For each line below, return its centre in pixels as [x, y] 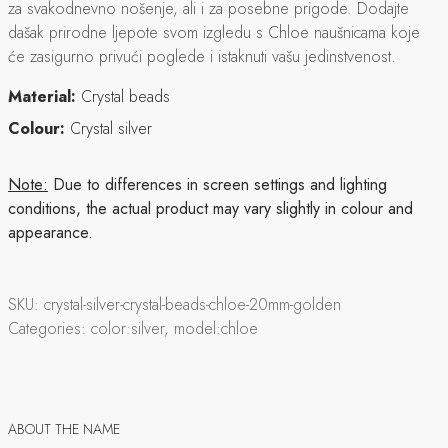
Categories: [47, 328]
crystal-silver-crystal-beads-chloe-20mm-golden [192, 304]
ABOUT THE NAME [64, 429]
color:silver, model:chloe [174, 328]
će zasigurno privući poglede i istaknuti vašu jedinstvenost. [202, 56]
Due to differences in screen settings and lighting [217, 184]
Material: [42, 96]
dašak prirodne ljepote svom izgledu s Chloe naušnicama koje [214, 32]
